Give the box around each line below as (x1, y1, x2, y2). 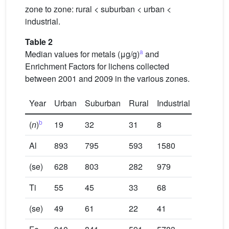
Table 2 (25, 36, 53, 48)
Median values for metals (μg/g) (25, 48, 140, 60)
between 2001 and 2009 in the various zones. (25, 73, 190, 85)
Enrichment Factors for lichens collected (25, 60, 169, 73)
